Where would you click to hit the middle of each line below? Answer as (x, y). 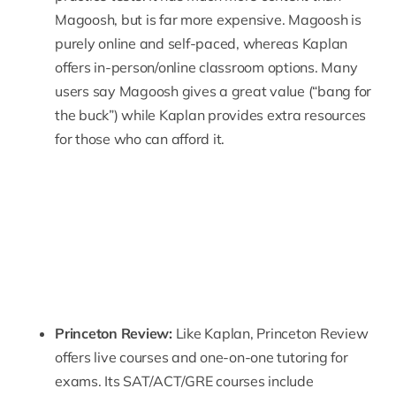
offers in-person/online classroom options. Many (206, 68)
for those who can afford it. (140, 139)
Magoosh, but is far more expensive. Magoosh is (208, 20)
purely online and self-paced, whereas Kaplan (202, 44)
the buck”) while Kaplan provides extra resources (211, 115)
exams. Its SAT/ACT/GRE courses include (184, 381)
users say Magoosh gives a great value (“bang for (213, 91)
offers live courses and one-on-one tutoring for (202, 357)
